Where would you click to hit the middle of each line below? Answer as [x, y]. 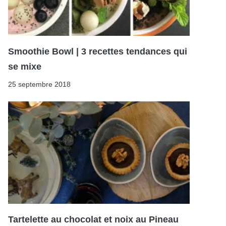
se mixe [25, 67]
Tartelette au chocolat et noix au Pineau [93, 219]
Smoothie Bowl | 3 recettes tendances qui [98, 52]
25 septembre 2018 [39, 84]
